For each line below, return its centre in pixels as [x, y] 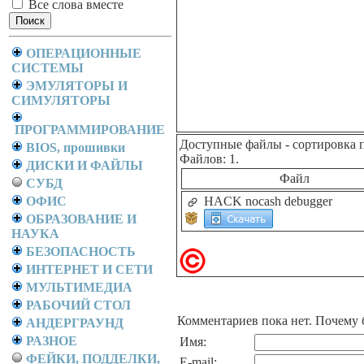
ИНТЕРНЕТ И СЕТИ [89, 269]
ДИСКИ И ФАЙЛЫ [84, 165]
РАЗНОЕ [52, 341]
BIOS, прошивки [76, 147]
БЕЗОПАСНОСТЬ [81, 251]
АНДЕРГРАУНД [75, 323]
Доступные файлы [231, 144]
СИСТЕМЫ [48, 68]
